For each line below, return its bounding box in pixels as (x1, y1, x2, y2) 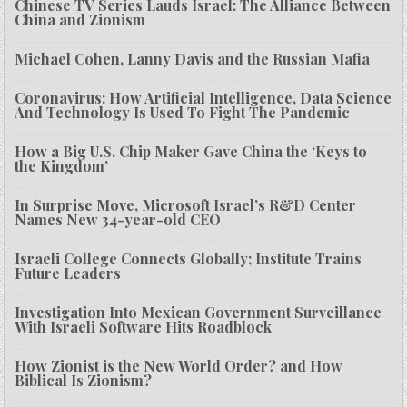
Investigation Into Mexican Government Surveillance (15, 303, 382, 323)
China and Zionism (15, 10, 146, 30)
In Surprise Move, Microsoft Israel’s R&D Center (15, 195, 357, 215)
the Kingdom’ (15, 156, 109, 176)
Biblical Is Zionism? (15, 371, 153, 391)
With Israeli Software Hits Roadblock (15, 317, 273, 337)
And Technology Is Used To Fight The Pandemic (15, 103, 351, 123)
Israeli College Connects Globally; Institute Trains (15, 249, 362, 269)
